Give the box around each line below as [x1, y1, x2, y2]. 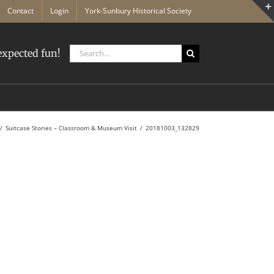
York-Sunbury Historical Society [85, 6, 191, 16]
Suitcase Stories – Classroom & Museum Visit [6, 124, 137, 132]
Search [69, 44, 97, 56]
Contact [7, 6, 34, 16]
